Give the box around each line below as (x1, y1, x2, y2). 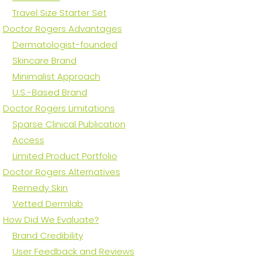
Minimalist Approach (12, 70, 100, 83)
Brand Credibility (12, 229, 83, 242)
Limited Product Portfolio (12, 150, 117, 163)
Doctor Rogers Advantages (2, 22, 122, 35)
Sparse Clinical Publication (12, 118, 126, 131)
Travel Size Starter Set (12, 6, 107, 19)
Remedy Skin (12, 181, 68, 194)
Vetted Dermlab (12, 197, 83, 210)
